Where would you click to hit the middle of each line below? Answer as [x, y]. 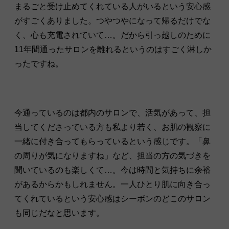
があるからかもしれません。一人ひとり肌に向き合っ [112, 185]
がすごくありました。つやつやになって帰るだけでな [112, 21]
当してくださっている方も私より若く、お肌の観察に [112, 127]
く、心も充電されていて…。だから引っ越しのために [112, 35]
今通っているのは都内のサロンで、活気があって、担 [112, 113]
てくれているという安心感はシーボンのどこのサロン [112, 199]
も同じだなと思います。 [59, 213]
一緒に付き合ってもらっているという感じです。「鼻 [112, 142]
